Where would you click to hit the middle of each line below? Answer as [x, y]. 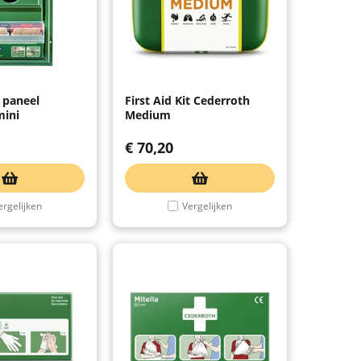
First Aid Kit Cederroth [187, 100]
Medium [148, 114]
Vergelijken [207, 205]
